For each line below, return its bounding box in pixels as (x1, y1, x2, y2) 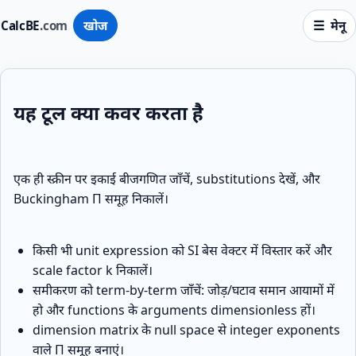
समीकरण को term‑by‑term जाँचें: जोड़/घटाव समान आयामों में (33, 281, 335, 299)
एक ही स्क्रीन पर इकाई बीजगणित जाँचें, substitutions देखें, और (14, 169, 320, 188)
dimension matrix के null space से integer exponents (33, 320, 340, 339)
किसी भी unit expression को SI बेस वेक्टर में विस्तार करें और (33, 241, 332, 259)
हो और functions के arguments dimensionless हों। (33, 300, 315, 319)
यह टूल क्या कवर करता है (14, 99, 203, 126)
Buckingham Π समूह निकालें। (14, 189, 168, 207)
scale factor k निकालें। (33, 261, 153, 279)
